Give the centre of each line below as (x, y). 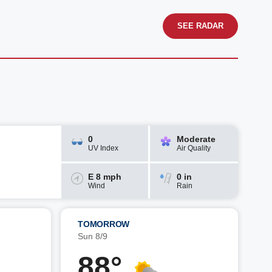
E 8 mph (105, 176)
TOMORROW (104, 224)
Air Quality (193, 148)
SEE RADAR (200, 26)
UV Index (104, 148)
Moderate (196, 139)
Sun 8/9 (93, 236)
